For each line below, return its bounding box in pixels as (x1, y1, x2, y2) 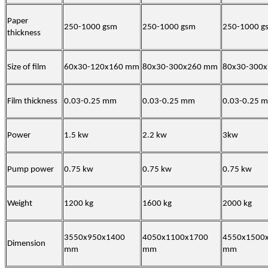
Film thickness (7, 97, 57, 106)
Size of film (7, 63, 46, 72)
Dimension (7, 239, 45, 249)
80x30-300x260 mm (142, 63, 218, 72)
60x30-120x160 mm (64, 63, 139, 72)
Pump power (7, 165, 54, 175)
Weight (7, 199, 32, 209)
